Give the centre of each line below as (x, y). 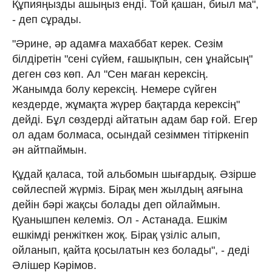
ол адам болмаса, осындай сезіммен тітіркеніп (131, 134)
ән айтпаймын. (49, 150)
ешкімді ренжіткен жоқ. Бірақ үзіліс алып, (116, 235)
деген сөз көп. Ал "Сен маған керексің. (110, 74)
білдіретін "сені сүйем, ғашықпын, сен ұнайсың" (132, 59)
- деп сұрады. (47, 19)
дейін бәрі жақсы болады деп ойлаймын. (116, 204)
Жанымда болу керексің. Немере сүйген (114, 89)
